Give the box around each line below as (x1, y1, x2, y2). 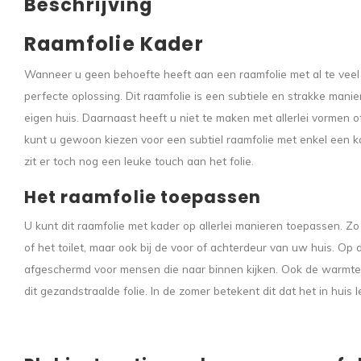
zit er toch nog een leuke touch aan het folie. (24, 153, 254, 168)
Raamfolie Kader (24, 30, 204, 57)
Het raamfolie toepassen (24, 185, 262, 209)
